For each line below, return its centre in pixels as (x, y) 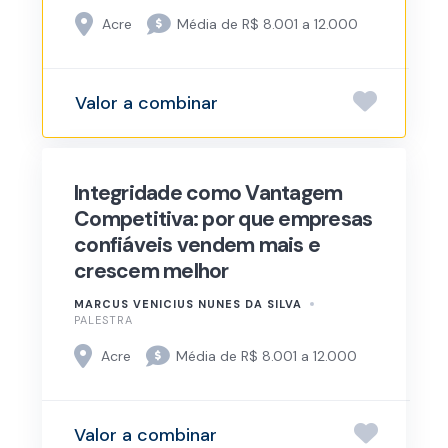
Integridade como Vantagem (208, 193)
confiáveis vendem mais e (197, 245)
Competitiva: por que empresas (223, 219)
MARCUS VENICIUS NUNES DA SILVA (188, 304)
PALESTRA (103, 320)
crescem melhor (151, 271)
